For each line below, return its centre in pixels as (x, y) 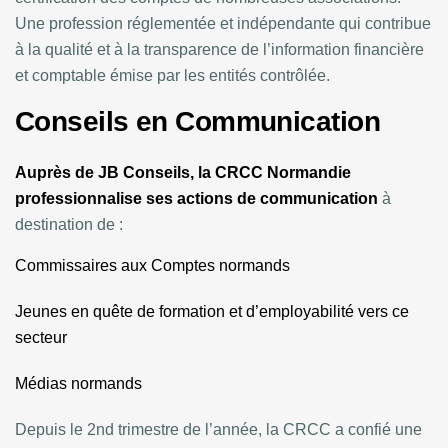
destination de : (69, 225)
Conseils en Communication (197, 122)
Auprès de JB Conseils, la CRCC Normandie (183, 173)
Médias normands (78, 384)
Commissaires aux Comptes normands (152, 266)
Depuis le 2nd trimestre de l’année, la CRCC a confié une (218, 430)
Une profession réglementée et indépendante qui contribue (223, 24)
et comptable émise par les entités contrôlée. (172, 76)
